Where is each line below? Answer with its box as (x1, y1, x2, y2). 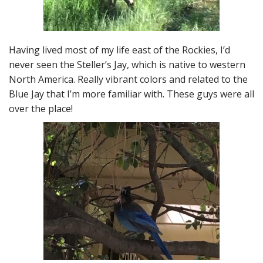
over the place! (9, 102, 73, 115)
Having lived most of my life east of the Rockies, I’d (9, 43, 230, 56)
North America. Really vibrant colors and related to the (9, 72, 248, 86)
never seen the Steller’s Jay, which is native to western (9, 58, 245, 71)
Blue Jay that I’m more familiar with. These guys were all (9, 87, 254, 100)
